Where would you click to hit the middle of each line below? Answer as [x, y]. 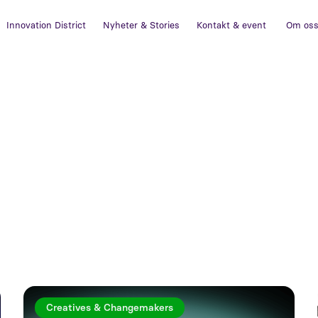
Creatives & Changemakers [110, 308]
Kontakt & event [232, 25]
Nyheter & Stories [142, 25]
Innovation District [46, 25]
